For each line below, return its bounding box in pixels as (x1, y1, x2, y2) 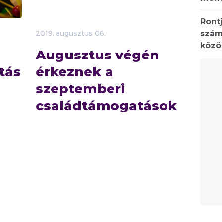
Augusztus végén (36, 47, 159, 63)
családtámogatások (36, 97, 177, 113)
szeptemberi (36, 80, 125, 97)
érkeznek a (36, 63, 113, 80)
